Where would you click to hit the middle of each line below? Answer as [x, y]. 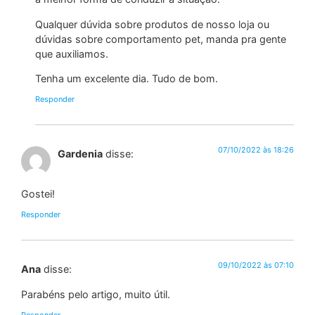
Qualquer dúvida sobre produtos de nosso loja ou [152, 24]
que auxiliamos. [72, 53]
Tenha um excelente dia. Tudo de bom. [127, 79]
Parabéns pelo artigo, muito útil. [96, 294]
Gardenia [80, 154]
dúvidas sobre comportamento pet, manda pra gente [161, 39]
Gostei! [38, 193]
